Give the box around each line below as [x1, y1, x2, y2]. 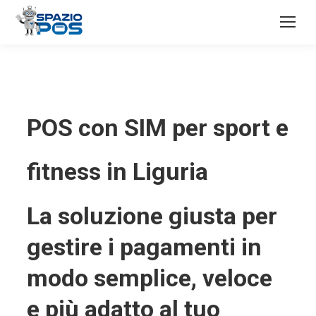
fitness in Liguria [26, 157, 208, 186]
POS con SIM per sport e [26, 114, 288, 142]
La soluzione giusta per [26, 202, 277, 230]
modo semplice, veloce [26, 264, 272, 292]
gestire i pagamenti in [26, 233, 262, 261]
